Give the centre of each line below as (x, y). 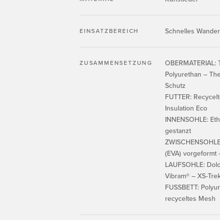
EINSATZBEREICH (110, 31)
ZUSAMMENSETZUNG (116, 63)
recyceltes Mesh (190, 199)
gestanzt (178, 131)
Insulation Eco (186, 108)
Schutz (175, 86)
